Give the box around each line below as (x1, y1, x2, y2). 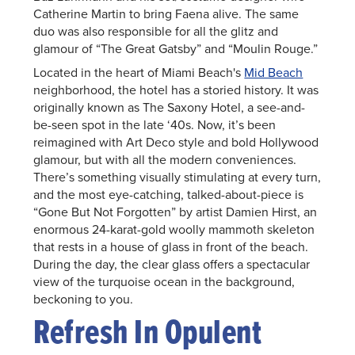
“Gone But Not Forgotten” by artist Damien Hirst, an (33, 203, 318, 221)
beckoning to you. (33, 290, 134, 308)
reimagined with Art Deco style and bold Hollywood (33, 133, 319, 151)
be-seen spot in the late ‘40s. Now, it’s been (33, 116, 277, 134)
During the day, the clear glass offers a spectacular (33, 255, 311, 273)
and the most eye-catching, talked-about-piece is (33, 185, 304, 204)
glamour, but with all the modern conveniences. (33, 151, 297, 169)
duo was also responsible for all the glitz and (33, 22, 279, 40)
